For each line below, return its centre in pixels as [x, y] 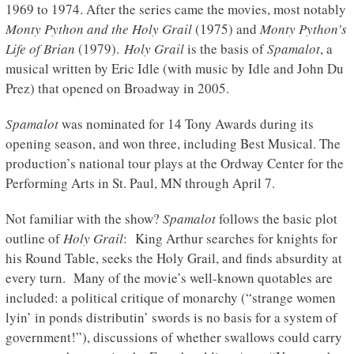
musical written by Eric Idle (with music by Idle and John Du [174, 69]
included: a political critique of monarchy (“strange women [170, 298]
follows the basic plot [276, 219]
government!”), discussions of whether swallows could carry [173, 337]
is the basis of [225, 49]
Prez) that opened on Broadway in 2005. [117, 88]
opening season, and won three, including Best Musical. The [173, 144]
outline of [34, 239]
